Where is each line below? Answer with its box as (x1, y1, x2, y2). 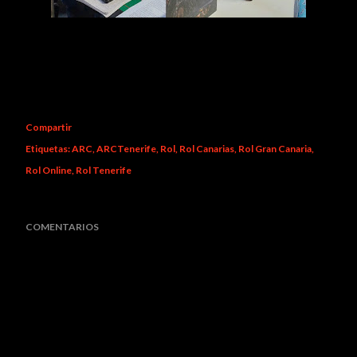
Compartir (25, 121, 72, 133)
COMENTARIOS (25, 221, 99, 233)
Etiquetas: (25, 143, 70, 155)
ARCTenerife (96, 143, 156, 155)
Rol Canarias (179, 143, 234, 155)
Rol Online (25, 164, 72, 176)
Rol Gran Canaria (238, 143, 312, 155)
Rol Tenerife (76, 164, 131, 176)
